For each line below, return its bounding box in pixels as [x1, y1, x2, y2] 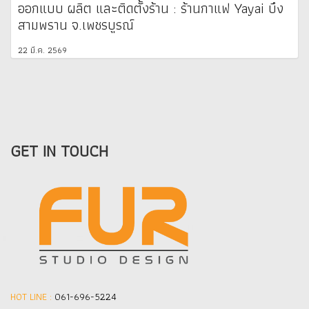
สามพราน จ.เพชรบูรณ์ [18, 13, 134, 36]
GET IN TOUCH [10, 137, 108, 164]
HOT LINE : [10, 289, 54, 305]
